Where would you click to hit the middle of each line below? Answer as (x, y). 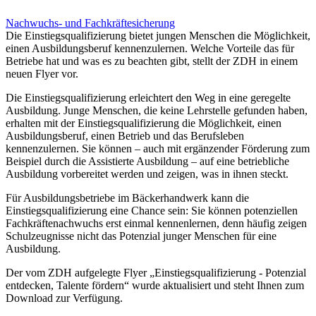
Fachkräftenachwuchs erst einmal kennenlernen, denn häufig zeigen (156, 223)
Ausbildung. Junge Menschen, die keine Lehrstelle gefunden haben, (157, 110)
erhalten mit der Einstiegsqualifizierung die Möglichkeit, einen (144, 123)
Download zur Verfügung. (64, 298)
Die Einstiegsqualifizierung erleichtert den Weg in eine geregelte (148, 97)
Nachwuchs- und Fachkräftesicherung (90, 23)
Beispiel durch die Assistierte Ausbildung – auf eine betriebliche (147, 161)
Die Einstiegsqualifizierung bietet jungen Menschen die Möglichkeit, (158, 35)
